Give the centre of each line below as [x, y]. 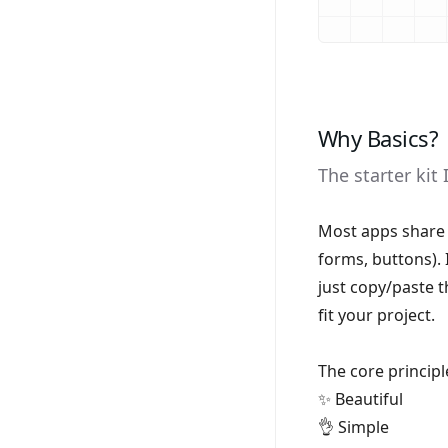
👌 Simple [353, 426]
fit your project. [376, 314]
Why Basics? [378, 137]
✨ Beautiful [360, 398]
